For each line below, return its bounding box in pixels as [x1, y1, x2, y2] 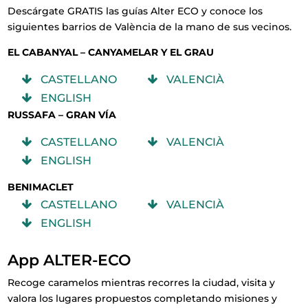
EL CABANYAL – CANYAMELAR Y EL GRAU [8, 46, 214, 59]
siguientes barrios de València [8, 21, 159, 34]
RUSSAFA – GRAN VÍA [8, 109, 117, 122]
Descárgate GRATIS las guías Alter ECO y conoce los [8, 5, 263, 18]
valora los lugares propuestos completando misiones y [8, 292, 278, 305]
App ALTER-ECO [8, 251, 132, 270]
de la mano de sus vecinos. [159, 21, 292, 34]
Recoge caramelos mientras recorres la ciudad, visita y [8, 276, 276, 289]
